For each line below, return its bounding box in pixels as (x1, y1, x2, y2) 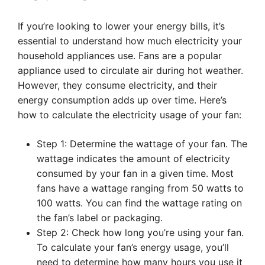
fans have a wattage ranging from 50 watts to (37, 182, 244, 194)
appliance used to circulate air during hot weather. (18, 64, 243, 76)
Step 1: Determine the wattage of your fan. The (37, 138, 247, 150)
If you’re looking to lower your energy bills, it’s (18, 20, 225, 32)
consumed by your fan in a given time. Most (37, 167, 234, 179)
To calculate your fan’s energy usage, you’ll (37, 241, 229, 253)
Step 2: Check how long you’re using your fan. (37, 227, 244, 238)
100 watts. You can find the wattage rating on (37, 197, 242, 209)
